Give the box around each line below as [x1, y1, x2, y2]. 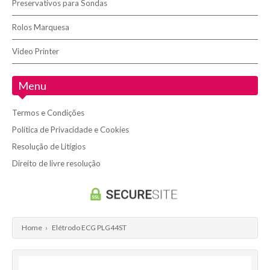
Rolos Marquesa [12, 22, 69, 32]
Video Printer [12, 46, 59, 56]
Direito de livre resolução [12, 159, 101, 168]
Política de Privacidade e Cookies [12, 125, 129, 134]
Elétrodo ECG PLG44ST [52, 223, 127, 232]
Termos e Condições [12, 108, 84, 118]
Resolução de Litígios [12, 142, 86, 151]
